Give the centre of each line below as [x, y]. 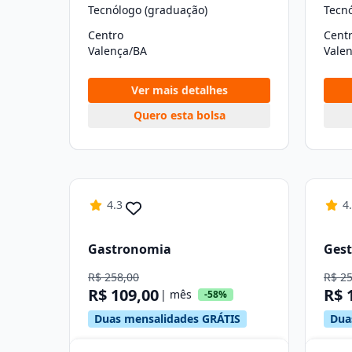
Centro [106, 35]
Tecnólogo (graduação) [148, 10]
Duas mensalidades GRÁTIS [167, 319]
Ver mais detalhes [179, 90]
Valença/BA [117, 51]
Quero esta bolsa [179, 115]
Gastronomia [130, 249]
